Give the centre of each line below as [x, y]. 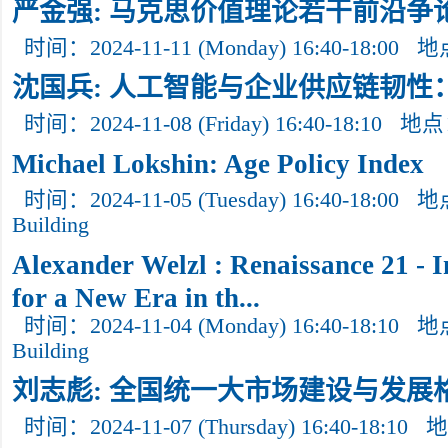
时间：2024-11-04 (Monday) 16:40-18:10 [211, 326]
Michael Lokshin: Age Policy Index [218, 164]
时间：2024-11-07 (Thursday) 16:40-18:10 [216, 427]
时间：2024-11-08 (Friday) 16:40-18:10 [203, 124]
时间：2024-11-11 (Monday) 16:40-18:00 [211, 48]
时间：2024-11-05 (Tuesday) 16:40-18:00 [211, 200]
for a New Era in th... [136, 295]
